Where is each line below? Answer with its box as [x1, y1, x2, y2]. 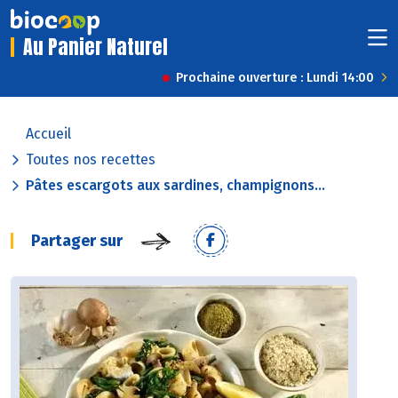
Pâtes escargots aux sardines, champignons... [26, 177, 325, 195]
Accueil [26, 125, 71, 143]
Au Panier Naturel [23, 32, 168, 62]
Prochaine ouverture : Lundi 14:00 [176, 70, 374, 86]
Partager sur [31, 231, 123, 251]
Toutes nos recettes [26, 151, 155, 169]
